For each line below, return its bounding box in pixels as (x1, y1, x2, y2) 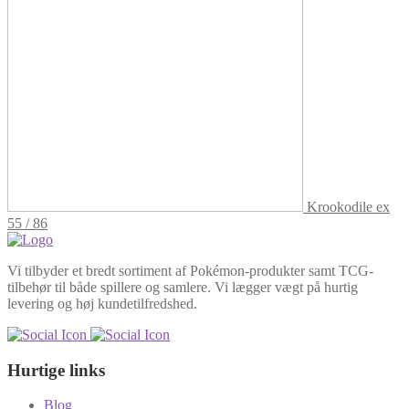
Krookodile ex (307, 199, 390, 215)
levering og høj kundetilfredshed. (7, 296, 197, 312)
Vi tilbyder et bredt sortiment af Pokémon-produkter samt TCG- (7, 263, 373, 279)
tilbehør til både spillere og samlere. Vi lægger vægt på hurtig (7, 279, 358, 296)
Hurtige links (7, 360, 105, 380)
